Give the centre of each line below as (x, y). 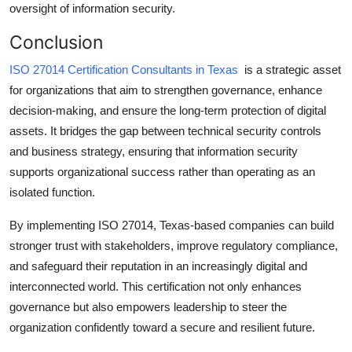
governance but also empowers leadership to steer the (148, 306)
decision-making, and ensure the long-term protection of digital (168, 110)
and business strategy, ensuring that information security (154, 151)
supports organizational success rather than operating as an (162, 171)
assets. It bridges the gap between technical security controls (165, 130)
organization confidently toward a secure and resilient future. (162, 327)
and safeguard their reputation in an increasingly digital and (158, 266)
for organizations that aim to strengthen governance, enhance (166, 90)
